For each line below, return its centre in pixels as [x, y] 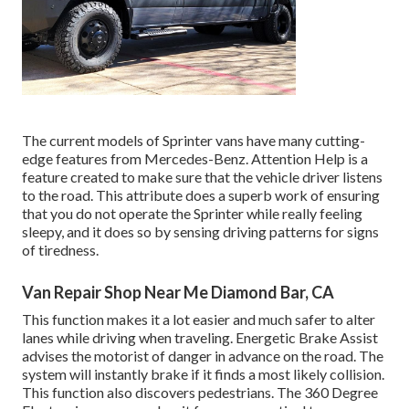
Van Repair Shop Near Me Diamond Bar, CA [178, 293]
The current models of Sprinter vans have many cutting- [194, 141]
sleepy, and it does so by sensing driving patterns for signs [200, 232]
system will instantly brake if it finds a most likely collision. [203, 374]
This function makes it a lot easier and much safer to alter [199, 320]
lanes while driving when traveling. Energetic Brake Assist [200, 338]
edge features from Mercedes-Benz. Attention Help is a [195, 159]
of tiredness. [60, 250]
